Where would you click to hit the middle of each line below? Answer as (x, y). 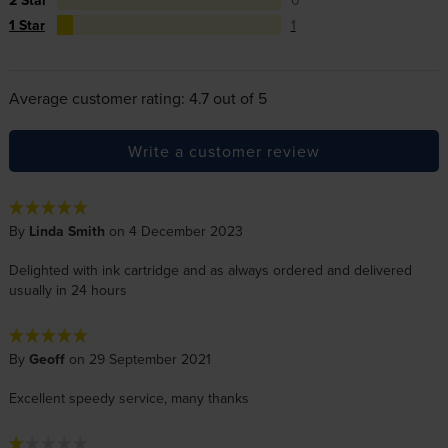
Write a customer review (224, 151)
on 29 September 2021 (137, 359)
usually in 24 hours (67, 290)
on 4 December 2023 (175, 231)
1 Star (26, 25)
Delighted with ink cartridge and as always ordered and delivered (210, 270)
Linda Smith (68, 231)
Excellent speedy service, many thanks (128, 398)
